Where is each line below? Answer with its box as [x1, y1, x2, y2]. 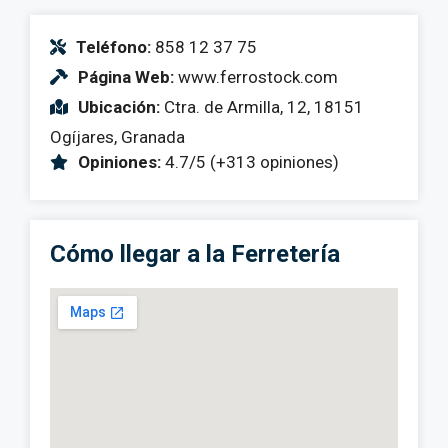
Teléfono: [76, 36, 151, 57]
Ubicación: [78, 96, 160, 117]
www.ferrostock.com [174, 66, 338, 87]
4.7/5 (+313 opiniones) [161, 151, 339, 172]
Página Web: [78, 66, 174, 87]
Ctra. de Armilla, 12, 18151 [160, 96, 364, 117]
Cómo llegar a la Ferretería [50, 239, 340, 268]
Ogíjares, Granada [50, 126, 185, 147]
